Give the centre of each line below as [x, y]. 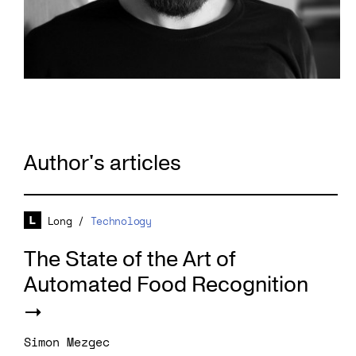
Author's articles [103, 164]
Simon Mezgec [67, 342]
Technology [121, 221]
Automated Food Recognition [166, 285]
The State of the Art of [130, 260]
